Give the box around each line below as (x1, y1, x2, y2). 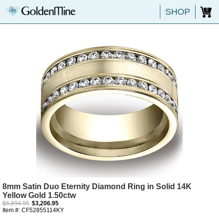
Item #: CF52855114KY (2, 207, 64, 214)
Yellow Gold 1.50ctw (2, 191, 76, 199)
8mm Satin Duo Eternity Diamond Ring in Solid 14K (2, 182, 192, 191)
